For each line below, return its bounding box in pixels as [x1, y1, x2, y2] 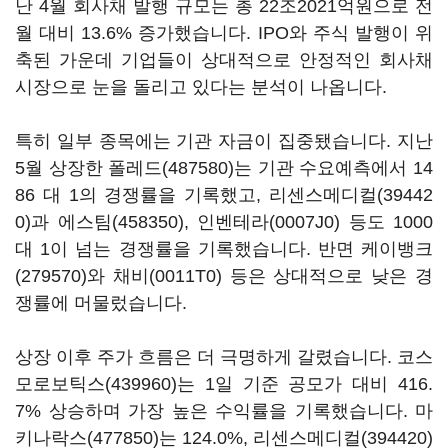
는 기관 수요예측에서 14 [234, 158, 434, 178]
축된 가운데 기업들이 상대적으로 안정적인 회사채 [15, 50, 433, 70]
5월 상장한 [15, 158, 109, 178]
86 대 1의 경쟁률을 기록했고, [15, 185, 269, 205]
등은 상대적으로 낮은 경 [221, 266, 434, 286]
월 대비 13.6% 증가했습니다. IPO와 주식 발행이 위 [15, 23, 433, 43]
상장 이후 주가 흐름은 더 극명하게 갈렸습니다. [15, 347, 397, 367]
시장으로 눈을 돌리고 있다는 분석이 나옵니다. [15, 77, 387, 97]
